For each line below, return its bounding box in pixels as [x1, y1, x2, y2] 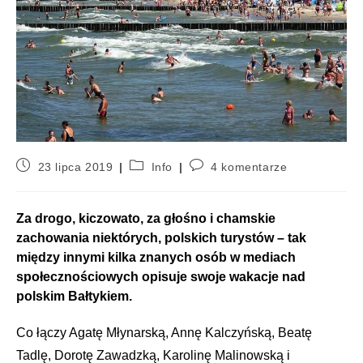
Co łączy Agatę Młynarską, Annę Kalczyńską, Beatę [16, 326, 312, 340]
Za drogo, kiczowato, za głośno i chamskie [16, 211, 275, 226]
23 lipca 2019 [37, 160, 113, 174]
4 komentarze [211, 160, 288, 174]
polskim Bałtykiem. [16, 289, 132, 304]
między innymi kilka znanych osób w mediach [16, 250, 296, 265]
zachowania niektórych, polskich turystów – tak [16, 231, 306, 246]
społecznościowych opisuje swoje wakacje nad [16, 270, 305, 284]
